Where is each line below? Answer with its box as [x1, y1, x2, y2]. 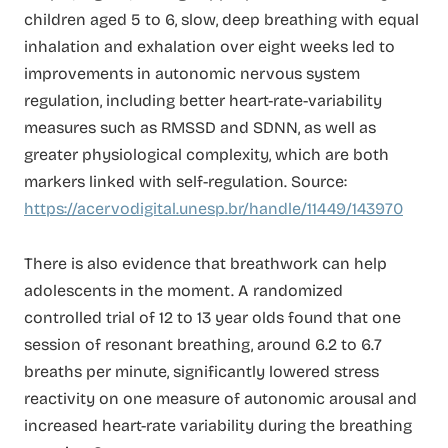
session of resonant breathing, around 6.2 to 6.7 [24, 335, 382, 355]
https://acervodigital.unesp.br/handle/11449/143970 [24, 198, 403, 218]
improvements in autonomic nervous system [24, 63, 360, 83]
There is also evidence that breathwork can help [24, 254, 387, 274]
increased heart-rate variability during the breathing [24, 416, 412, 436]
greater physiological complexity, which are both [24, 144, 389, 164]
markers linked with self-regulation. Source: [24, 171, 347, 191]
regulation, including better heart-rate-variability [24, 90, 382, 110]
